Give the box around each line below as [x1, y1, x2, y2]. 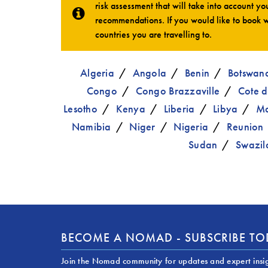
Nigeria [173, 119, 209, 133]
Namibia [71, 119, 111, 133]
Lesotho [63, 101, 98, 115]
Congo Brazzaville [135, 83, 220, 98]
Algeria [80, 65, 114, 80]
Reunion [226, 119, 264, 133]
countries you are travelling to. [95, 28, 212, 41]
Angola [132, 65, 167, 80]
